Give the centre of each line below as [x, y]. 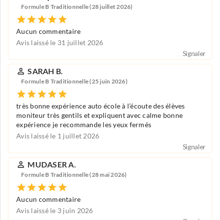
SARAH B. [45, 71]
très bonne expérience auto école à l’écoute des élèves [101, 106]
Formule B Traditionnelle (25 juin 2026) [74, 82]
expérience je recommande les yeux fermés [84, 124]
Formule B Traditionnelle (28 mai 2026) [74, 175]
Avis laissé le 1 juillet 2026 [58, 136]
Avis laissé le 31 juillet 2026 [60, 42]
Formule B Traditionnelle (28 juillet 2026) [77, 7]
